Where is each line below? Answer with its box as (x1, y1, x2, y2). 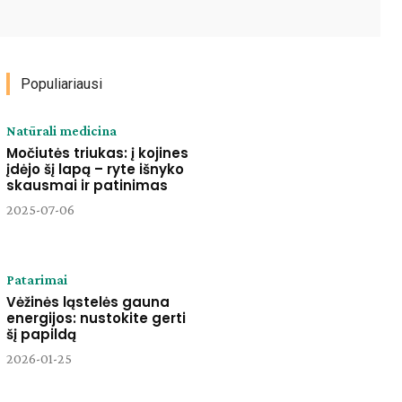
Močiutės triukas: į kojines (5, 144, 188, 162)
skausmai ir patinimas (5, 176, 168, 195)
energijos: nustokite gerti (5, 309, 186, 328)
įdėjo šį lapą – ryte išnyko (5, 160, 184, 179)
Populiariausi (20, 75, 102, 92)
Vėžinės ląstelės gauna (5, 293, 170, 312)
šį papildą (5, 325, 76, 345)
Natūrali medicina (5, 123, 117, 138)
